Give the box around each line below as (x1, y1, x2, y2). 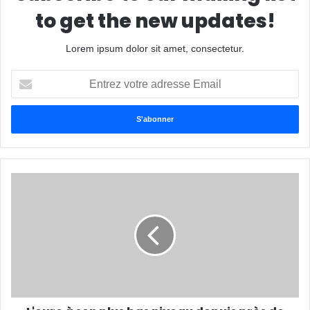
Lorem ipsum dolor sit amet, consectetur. (66, 43, 244, 55)
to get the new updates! (35, 8, 275, 35)
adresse (10, 100, 46, 111)
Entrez (10, 71, 39, 82)
